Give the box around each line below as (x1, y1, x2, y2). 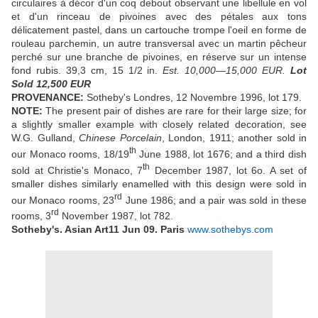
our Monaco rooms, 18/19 (11, 148, 129, 160)
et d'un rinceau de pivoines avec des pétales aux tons (11, 11, 307, 23)
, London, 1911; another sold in (161, 132, 307, 144)
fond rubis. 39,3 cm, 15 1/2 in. (11, 65, 163, 77)
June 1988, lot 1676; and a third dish (136, 148, 307, 160)
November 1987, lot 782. (59, 209, 173, 221)
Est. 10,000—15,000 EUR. (163, 65, 291, 77)
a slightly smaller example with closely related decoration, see (11, 119, 307, 131)
